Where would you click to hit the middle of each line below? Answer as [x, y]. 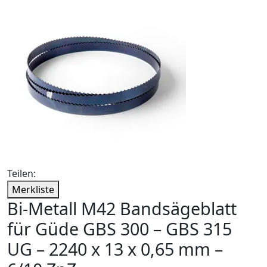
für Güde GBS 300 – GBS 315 [119, 229]
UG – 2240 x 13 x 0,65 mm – [115, 249]
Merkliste [33, 190]
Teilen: [21, 174]
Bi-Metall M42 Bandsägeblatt [122, 209]
